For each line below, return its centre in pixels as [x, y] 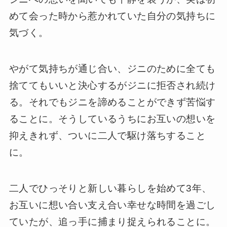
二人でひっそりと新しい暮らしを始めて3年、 [110, 188]
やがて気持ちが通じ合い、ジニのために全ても [112, 68]
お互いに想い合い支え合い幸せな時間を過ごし [112, 205]
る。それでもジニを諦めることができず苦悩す [112, 102]
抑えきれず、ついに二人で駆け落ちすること [107, 135]
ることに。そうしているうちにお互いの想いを [112, 119]
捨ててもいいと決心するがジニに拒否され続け [112, 85]
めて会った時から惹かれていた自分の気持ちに [112, 16]
